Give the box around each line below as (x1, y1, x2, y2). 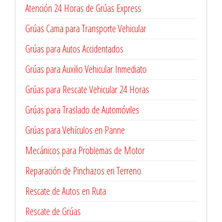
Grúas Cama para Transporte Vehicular (25, 22, 146, 35)
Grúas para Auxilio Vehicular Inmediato (25, 62, 147, 76)
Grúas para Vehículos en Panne (25, 123, 125, 137)
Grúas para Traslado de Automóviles (25, 103, 139, 116)
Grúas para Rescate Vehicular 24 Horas (25, 83, 149, 96)
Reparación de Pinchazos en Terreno (25, 164, 141, 177)
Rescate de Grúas (25, 205, 81, 218)
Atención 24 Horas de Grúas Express (25, 1, 141, 15)
